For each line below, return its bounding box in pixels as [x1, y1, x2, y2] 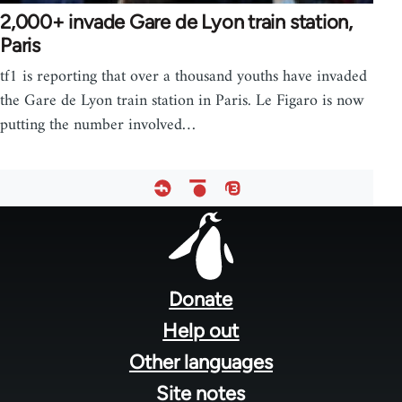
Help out [162, 318, 240, 343]
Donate [169, 286, 233, 311]
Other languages [128, 349, 273, 374]
